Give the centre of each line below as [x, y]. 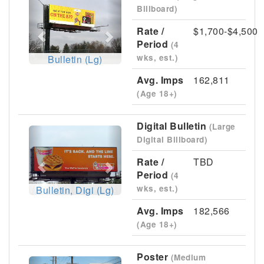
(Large [222, 126]
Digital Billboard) [172, 139]
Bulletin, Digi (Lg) [75, 190]
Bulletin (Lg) [75, 59]
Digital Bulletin [173, 126]
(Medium [188, 257]
